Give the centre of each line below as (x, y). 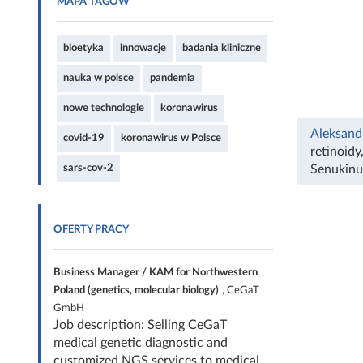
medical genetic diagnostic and (141, 343)
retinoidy (335, 152)
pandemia (173, 78)
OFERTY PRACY (91, 229)
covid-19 (84, 138)
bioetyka (83, 48)
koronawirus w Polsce (171, 138)
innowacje (143, 48)
